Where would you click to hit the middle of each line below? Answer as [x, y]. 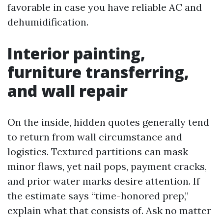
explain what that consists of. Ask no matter [109, 210]
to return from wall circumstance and [95, 137]
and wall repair [68, 91]
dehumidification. [48, 22]
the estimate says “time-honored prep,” [98, 196]
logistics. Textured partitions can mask [98, 151]
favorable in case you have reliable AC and [105, 7]
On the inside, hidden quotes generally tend [108, 122]
